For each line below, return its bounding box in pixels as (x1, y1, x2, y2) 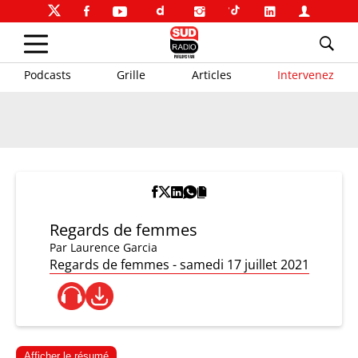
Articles (191, 66, 232, 82)
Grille (117, 66, 146, 82)
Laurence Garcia (70, 240, 157, 255)
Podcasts (24, 66, 71, 82)
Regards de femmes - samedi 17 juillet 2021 (49, 256, 309, 273)
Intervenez (276, 66, 334, 82)
